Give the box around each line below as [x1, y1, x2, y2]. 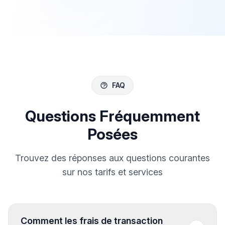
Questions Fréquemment [25, 106, 200, 125]
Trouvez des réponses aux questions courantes [15, 152, 210, 163]
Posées [87, 125, 138, 143]
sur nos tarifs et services [62, 166, 163, 177]
